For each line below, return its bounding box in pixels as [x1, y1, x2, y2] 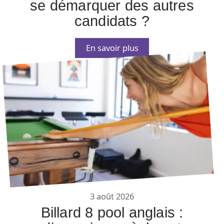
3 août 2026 [90, 190, 134, 202]
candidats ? [74, 12, 150, 29]
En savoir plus [85, 41, 138, 53]
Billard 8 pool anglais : [40, 204, 183, 221]
